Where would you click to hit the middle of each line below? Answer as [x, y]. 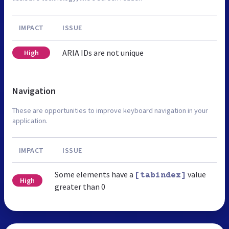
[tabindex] [160, 175]
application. [30, 120]
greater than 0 [80, 186]
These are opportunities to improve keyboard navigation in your [110, 110]
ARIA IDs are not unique [103, 52]
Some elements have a [95, 174]
